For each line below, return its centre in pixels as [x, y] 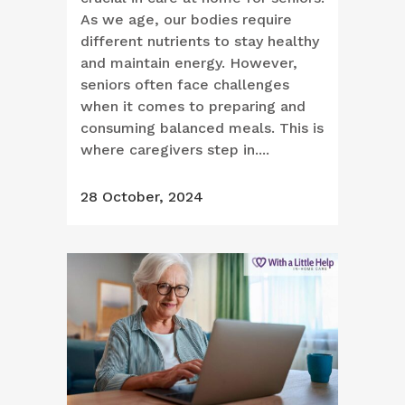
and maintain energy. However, [189, 63]
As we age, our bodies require [186, 20]
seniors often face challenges [185, 85]
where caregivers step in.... [175, 150]
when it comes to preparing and [193, 107]
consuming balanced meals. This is [202, 128]
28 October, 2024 [142, 197]
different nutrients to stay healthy [200, 42]
